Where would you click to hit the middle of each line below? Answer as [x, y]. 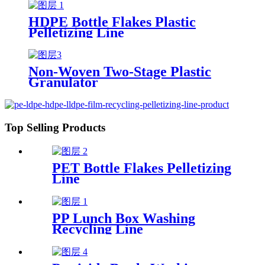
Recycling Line [98, 229]
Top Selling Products [55, 128]
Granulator [63, 83]
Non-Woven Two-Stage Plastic [120, 72]
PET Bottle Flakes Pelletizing [142, 168]
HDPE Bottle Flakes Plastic [112, 22]
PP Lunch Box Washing [124, 218]
